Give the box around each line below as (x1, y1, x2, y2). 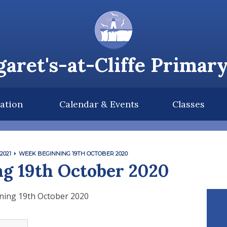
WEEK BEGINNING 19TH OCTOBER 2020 (19, 150, 128, 157)
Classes (172, 98, 205, 110)
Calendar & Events (59, 98, 139, 110)
